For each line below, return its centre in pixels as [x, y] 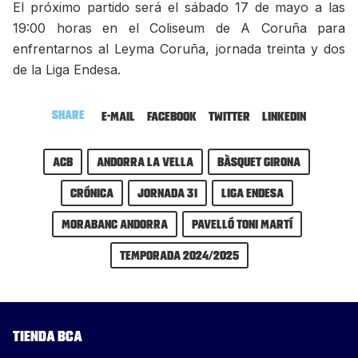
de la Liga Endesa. [67, 70]
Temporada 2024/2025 [179, 255]
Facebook [172, 116]
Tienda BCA [48, 336]
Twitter [229, 116]
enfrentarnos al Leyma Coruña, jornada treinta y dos [179, 49]
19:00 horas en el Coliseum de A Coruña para [179, 28]
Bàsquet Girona [259, 162]
